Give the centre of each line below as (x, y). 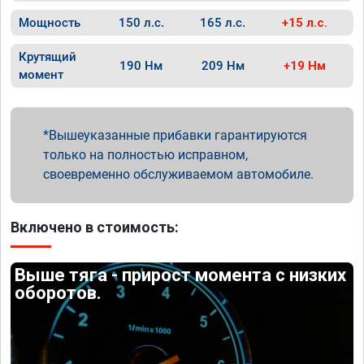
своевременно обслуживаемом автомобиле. (178, 174)
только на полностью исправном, (145, 155)
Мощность (50, 23)
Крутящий (48, 57)
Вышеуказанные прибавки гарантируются (178, 135)
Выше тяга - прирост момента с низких (181, 275)
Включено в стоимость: (95, 227)
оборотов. (58, 293)
